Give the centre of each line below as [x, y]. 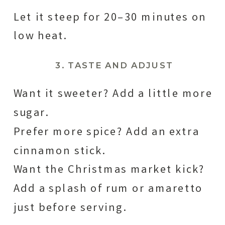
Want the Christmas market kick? [109, 170]
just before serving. [70, 208]
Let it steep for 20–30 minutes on [110, 18]
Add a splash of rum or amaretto [108, 189]
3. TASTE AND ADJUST [114, 65]
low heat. [40, 37]
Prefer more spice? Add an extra [106, 132]
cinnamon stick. [59, 151]
